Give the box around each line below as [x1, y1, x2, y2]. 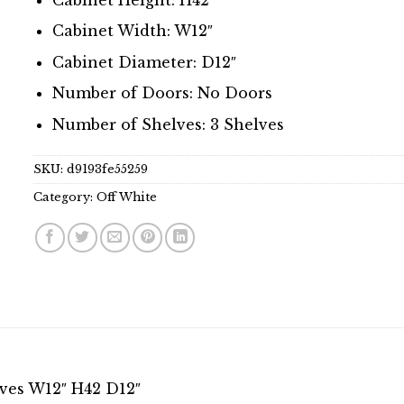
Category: [33, 189, 97, 204]
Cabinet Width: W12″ [52, 22, 214, 41]
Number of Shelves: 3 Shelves [52, 115, 285, 133]
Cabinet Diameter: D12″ [52, 52, 237, 71]
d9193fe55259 [67, 161, 149, 176]
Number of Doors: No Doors [52, 84, 273, 103]
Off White [96, 189, 158, 204]
